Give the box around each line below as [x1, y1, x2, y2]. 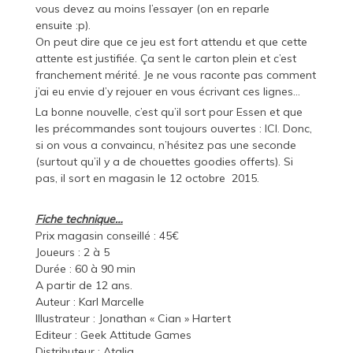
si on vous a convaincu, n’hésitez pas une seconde [35, 138, 296, 153]
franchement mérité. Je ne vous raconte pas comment [35, 68, 316, 83]
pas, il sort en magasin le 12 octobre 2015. [35, 171, 259, 186]
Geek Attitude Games [80, 328, 191, 343]
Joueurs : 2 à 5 [35, 245, 110, 260]
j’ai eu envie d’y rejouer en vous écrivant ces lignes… [35, 84, 300, 99]
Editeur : [35, 328, 80, 343]
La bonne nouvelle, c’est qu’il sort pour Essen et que [35, 105, 303, 120]
